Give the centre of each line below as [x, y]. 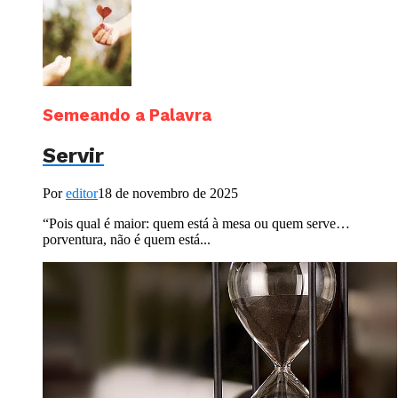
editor [82, 194]
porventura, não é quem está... [127, 240]
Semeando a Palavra [127, 116]
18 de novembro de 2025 [168, 194]
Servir [73, 156]
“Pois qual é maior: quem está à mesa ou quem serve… [196, 224]
